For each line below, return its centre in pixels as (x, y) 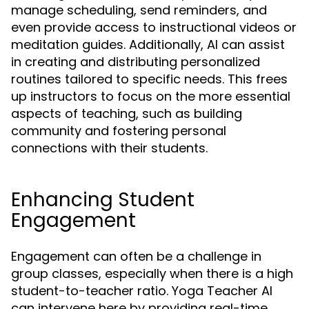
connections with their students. (109, 148)
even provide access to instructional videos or (154, 28)
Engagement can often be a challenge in (136, 257)
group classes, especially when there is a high (152, 274)
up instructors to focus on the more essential (151, 97)
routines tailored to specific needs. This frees (149, 79)
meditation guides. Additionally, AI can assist (148, 45)
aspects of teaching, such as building (127, 114)
